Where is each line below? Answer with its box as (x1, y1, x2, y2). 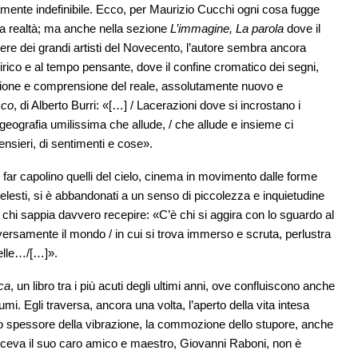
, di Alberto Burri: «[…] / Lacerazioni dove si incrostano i (14, 98, 300, 113)
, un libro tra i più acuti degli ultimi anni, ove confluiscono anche (10, 279, 335, 293)
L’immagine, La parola (170, 22, 284, 36)
